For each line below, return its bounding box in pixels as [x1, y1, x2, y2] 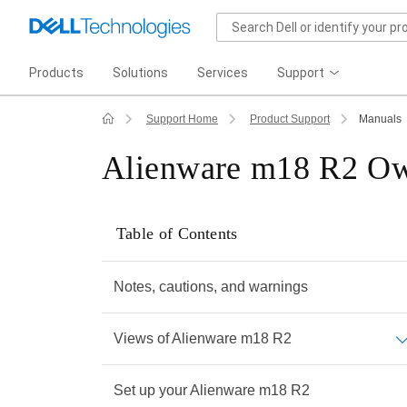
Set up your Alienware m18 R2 [114, 382, 310, 398]
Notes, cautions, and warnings [114, 279, 308, 294]
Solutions [113, 65, 168, 80]
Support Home [146, 113, 218, 125]
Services [197, 65, 248, 80]
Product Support [250, 113, 330, 125]
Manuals [359, 113, 402, 125]
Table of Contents [116, 224, 238, 243]
